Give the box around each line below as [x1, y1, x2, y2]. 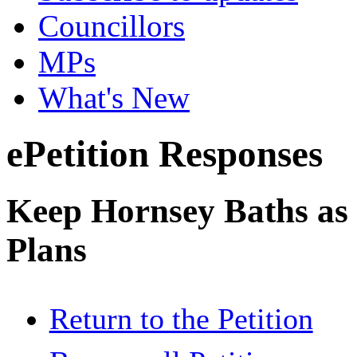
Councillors [38, 9, 185, 43]
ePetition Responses [6, 133, 323, 175]
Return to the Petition [49, 302, 313, 336]
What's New [38, 80, 190, 115]
